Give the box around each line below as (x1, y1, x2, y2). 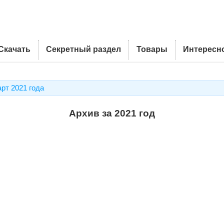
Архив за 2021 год (69, 108, 155, 118)
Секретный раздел (46, 45, 121, 53)
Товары (136, 45, 167, 53)
